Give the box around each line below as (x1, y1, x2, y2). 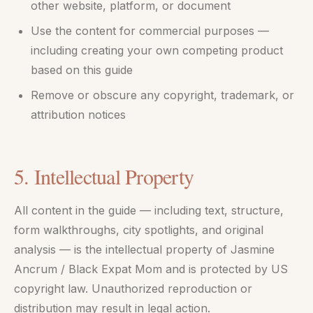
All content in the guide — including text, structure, (14, 203, 284, 217)
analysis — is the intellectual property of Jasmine (14, 242, 275, 256)
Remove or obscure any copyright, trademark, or (31, 88, 294, 102)
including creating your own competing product (31, 43, 283, 57)
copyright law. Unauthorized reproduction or (14, 282, 252, 296)
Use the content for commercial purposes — (31, 24, 269, 38)
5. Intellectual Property (14, 162, 194, 190)
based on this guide (31, 63, 133, 77)
